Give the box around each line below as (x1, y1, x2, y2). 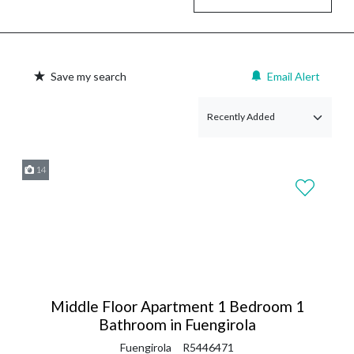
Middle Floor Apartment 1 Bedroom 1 (50, 296, 304, 315)
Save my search (51, 69, 126, 83)
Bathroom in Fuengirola (98, 314, 256, 333)
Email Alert (267, 69, 320, 83)
